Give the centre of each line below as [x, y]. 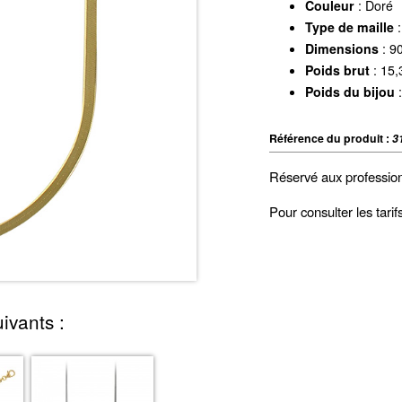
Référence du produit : [330, 138]
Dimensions [341, 49]
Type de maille [349, 27]
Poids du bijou [350, 92]
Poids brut [337, 70]
